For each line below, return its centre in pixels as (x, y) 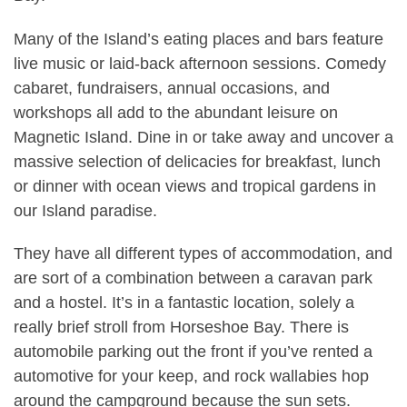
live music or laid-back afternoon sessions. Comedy (200, 63)
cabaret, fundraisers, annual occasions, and (172, 88)
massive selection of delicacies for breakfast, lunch (197, 161)
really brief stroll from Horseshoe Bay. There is (181, 328)
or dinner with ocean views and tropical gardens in (195, 186)
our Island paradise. (85, 210)
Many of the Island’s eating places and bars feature (199, 39)
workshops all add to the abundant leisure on (176, 112)
